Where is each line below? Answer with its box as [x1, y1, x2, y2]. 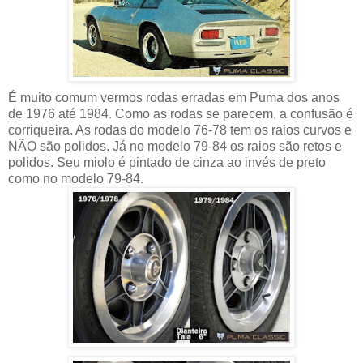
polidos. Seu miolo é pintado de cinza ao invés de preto [8, 156, 326, 170]
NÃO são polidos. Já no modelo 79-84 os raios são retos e [8, 139, 342, 154]
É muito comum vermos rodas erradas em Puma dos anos [8, 91, 340, 105]
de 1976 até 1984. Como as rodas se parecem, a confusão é [8, 107, 353, 122]
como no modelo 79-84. [8, 172, 143, 186]
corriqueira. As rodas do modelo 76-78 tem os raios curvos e [8, 123, 352, 138]
